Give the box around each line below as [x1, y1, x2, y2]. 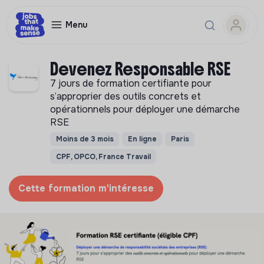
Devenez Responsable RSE [50, 58, 230, 80]
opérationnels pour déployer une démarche [50, 103, 240, 115]
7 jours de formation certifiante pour [50, 77, 212, 90]
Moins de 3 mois [55, 134, 114, 144]
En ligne [127, 134, 157, 144]
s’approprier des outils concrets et [50, 90, 201, 103]
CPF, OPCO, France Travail [55, 151, 151, 161]
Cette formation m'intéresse [18, 181, 154, 194]
